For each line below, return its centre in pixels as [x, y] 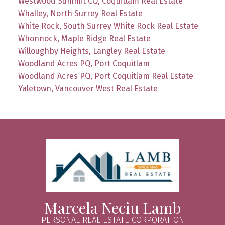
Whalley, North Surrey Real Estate [80, 14]
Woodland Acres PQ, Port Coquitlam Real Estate [105, 76]
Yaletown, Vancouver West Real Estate [88, 89]
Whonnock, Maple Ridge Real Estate [84, 39]
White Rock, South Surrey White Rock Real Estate [108, 26]
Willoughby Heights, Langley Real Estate [91, 51]
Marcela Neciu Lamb [113, 208]
